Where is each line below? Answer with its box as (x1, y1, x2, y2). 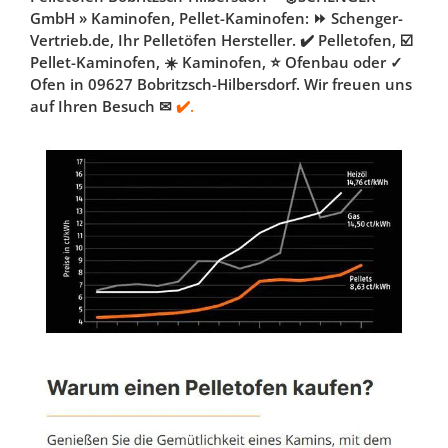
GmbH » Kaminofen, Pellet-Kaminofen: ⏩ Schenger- (30, 8, 403, 29)
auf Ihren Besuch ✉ (30, 96, 172, 117)
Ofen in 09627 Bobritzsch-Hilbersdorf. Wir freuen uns (30, 74, 412, 95)
